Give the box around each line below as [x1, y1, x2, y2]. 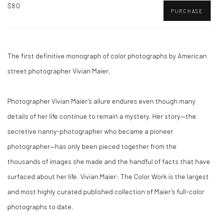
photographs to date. [7, 202, 73, 211]
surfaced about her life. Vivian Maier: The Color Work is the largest [7, 172, 209, 181]
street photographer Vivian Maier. [7, 66, 110, 75]
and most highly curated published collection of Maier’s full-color [7, 187, 204, 196]
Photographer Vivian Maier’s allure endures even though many [7, 96, 196, 105]
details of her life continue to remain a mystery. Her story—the [7, 111, 196, 120]
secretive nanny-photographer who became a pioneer [7, 127, 173, 135]
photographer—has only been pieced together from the [7, 142, 177, 150]
